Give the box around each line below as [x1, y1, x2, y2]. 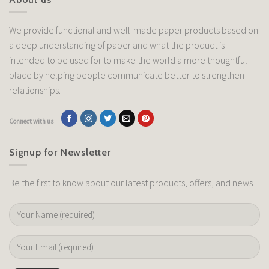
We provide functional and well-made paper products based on [9, 23, 258, 36]
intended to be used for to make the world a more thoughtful [9, 53, 247, 66]
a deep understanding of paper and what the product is [9, 38, 225, 51]
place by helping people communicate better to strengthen [9, 68, 244, 81]
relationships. [9, 83, 61, 96]
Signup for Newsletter [9, 147, 111, 159]
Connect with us [9, 116, 53, 125]
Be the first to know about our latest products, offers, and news [9, 176, 253, 189]
